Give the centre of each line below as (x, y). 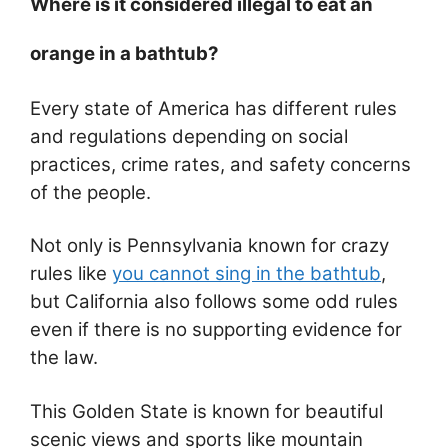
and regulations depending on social (189, 136)
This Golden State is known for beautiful (206, 411)
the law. (64, 358)
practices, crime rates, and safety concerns (220, 164)
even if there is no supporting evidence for (216, 330)
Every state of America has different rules (213, 108)
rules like (71, 274)
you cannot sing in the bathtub (246, 274)
